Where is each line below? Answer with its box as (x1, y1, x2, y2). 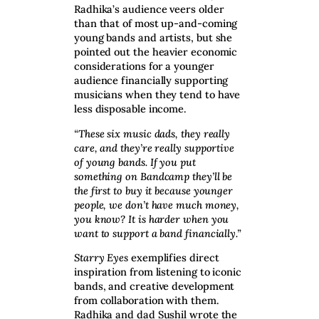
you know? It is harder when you (74, 211, 229, 226)
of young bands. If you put (74, 155, 196, 169)
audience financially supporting (74, 73, 229, 88)
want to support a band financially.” (74, 226, 241, 240)
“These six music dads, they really (74, 126, 231, 140)
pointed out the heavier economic (74, 45, 238, 59)
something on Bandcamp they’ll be (74, 169, 233, 183)
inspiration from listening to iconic (74, 265, 241, 279)
